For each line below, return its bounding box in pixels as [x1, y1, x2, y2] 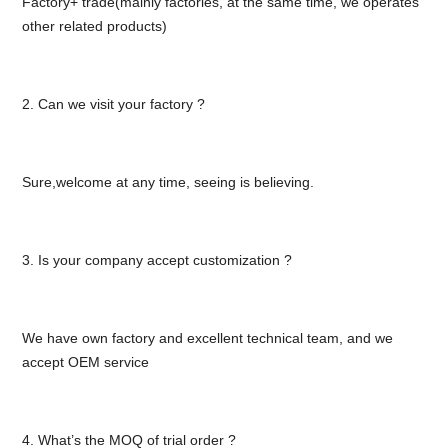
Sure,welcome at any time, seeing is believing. [21, 174, 314, 191]
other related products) [21, 18, 167, 35]
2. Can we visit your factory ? [21, 96, 205, 113]
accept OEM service [21, 354, 149, 371]
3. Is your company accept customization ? [21, 252, 292, 269]
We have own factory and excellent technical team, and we [21, 330, 393, 347]
